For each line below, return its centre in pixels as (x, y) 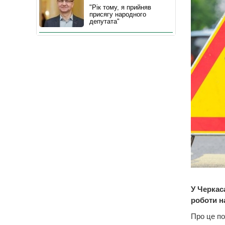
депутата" (104, 21)
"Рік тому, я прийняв (120, 7)
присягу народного (118, 14)
